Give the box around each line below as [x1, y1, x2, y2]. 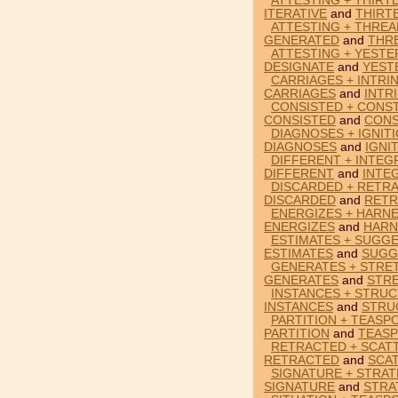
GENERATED [264, 34, 339, 47]
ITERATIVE [264, 7, 327, 20]
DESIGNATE [264, 60, 334, 74]
